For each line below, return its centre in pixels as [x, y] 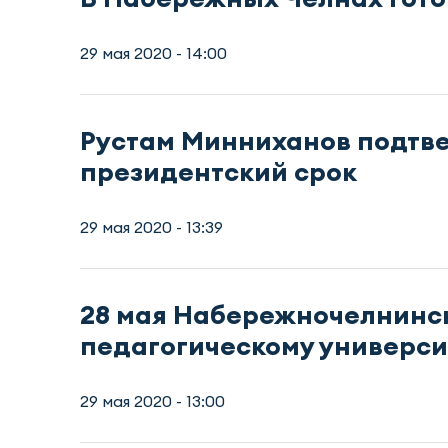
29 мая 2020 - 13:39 [151, 226]
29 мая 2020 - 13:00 [152, 400]
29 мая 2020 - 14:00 [153, 52]
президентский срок [218, 171]
